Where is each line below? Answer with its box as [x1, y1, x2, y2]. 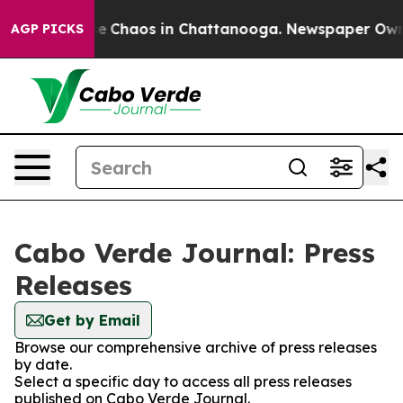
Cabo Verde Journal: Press [14, 236, 375, 270]
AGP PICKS [11, 21, 84, 37]
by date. [14, 355, 72, 373]
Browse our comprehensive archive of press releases [14, 338, 377, 356]
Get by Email [44, 311, 140, 329]
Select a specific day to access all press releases [14, 372, 352, 390]
